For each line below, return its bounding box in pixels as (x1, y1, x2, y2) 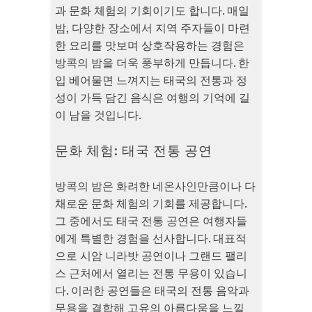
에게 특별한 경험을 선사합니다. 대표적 (55, 231, 247, 247)
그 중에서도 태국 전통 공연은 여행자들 (55, 213, 247, 229)
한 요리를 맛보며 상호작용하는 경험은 (55, 38, 244, 54)
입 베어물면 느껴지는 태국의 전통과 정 (55, 72, 247, 88)
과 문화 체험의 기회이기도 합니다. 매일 (55, 3, 249, 19)
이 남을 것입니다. (55, 107, 141, 123)
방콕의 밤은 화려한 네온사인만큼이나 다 (55, 178, 256, 194)
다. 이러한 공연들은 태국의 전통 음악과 (55, 283, 249, 299)
